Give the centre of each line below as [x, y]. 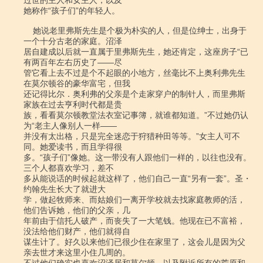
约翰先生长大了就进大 [65, 189]
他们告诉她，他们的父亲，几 [77, 210]
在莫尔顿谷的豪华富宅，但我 [77, 83]
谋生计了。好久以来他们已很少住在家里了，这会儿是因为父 [134, 242]
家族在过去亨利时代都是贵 [73, 104]
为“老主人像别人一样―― [70, 126]
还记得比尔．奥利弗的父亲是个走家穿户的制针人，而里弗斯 [134, 94]
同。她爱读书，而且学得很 [73, 147]
